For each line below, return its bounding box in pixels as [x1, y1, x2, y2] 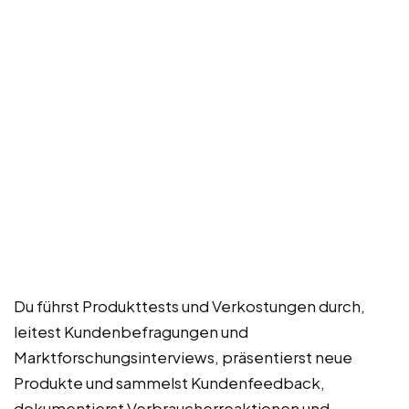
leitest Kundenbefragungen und [14, 320, 248, 341]
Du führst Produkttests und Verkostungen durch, [14, 295, 365, 316]
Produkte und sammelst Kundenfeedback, [14, 372, 325, 393]
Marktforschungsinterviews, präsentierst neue [14, 346, 352, 367]
